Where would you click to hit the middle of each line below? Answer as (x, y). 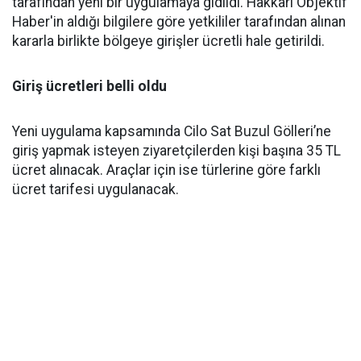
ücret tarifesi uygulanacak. (95, 189)
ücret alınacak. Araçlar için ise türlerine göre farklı (166, 170)
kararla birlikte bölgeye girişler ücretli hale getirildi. (168, 41)
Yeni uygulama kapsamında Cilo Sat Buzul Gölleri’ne (172, 131)
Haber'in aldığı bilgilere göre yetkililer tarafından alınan (179, 21)
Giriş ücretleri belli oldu (89, 86)
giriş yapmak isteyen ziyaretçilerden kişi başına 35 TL (176, 150)
